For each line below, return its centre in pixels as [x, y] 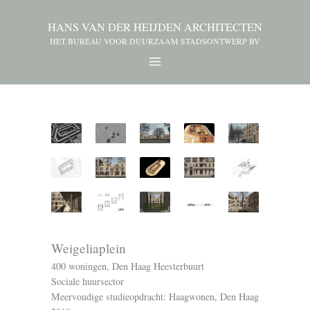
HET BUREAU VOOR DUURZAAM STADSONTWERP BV [155, 40]
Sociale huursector [88, 282]
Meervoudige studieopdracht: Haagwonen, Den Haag [155, 297]
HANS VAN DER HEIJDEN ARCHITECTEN [155, 27]
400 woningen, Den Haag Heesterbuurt [128, 266]
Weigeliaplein [89, 248]
